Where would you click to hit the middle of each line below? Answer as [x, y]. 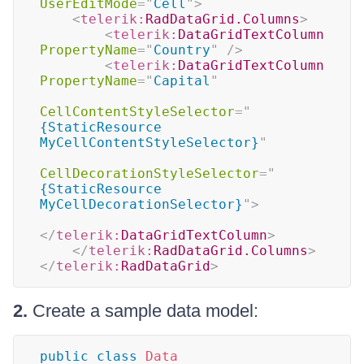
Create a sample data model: [143, 311]
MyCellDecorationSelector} [141, 204]
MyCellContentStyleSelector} [149, 143]
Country [182, 50]
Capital [182, 81]
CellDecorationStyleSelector [149, 173]
